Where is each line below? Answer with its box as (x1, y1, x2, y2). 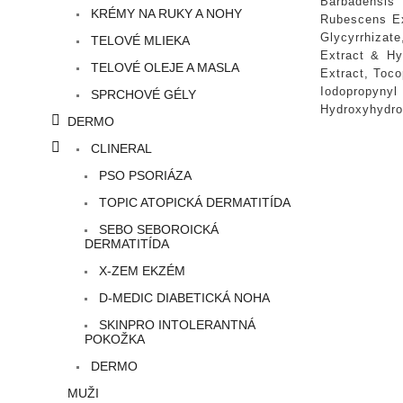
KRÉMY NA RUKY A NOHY (87, 6, 242, 22)
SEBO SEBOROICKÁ (95, 222, 219, 237)
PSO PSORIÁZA (95, 168, 192, 184)
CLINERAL (87, 141, 152, 157)
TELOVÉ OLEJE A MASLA (87, 60, 239, 76)
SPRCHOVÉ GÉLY (87, 87, 196, 103)
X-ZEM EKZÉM (95, 264, 185, 279)
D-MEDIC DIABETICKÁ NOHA (95, 291, 270, 306)
